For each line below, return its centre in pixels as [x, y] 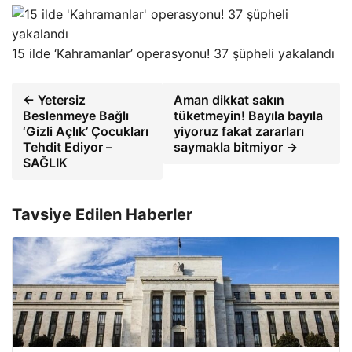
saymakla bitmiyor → [235, 147]
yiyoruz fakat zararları [238, 131]
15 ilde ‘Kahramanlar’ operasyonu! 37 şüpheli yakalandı [173, 53]
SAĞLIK [45, 162]
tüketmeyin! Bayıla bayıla [248, 115]
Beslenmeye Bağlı [76, 115]
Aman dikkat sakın [229, 99]
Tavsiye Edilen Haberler [102, 214]
